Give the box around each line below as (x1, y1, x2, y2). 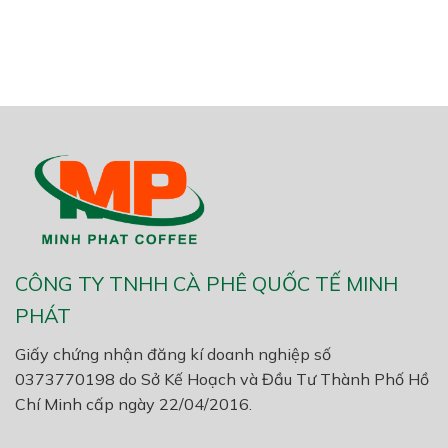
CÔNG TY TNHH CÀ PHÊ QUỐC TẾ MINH (15, 270, 398, 296)
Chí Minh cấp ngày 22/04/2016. (15, 393, 252, 414)
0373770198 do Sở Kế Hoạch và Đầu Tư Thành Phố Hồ (15, 368, 429, 389)
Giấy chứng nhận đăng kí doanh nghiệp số (15, 343, 331, 364)
